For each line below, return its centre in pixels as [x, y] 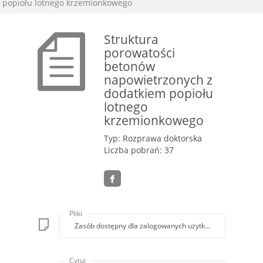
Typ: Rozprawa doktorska [153, 138]
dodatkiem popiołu [159, 93]
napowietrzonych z [159, 80]
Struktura [131, 39]
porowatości [140, 53]
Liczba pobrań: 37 [139, 150]
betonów [130, 66]
